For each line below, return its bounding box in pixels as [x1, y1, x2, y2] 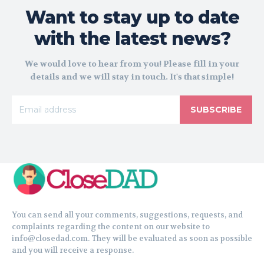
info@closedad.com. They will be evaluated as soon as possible [12, 233, 252, 243]
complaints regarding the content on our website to [12, 221, 210, 232]
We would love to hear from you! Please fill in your [25, 58, 239, 69]
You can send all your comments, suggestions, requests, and [12, 209, 243, 220]
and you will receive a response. [12, 245, 134, 255]
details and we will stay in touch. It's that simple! [30, 71, 234, 82]
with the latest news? [34, 27, 230, 49]
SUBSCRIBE [190, 104, 242, 115]
